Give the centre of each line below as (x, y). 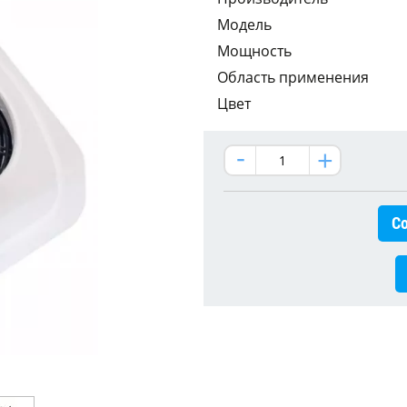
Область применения (293, 77)
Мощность (254, 50)
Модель (244, 24)
